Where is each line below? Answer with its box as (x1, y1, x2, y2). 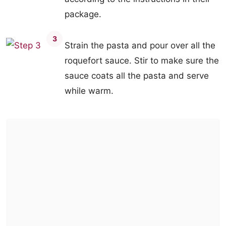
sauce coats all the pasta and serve (65, 71, 209, 81)
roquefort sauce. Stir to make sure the (65, 55, 219, 66)
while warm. (65, 86, 114, 96)
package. (65, 9, 101, 19)
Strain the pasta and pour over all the (65, 40, 215, 50)
